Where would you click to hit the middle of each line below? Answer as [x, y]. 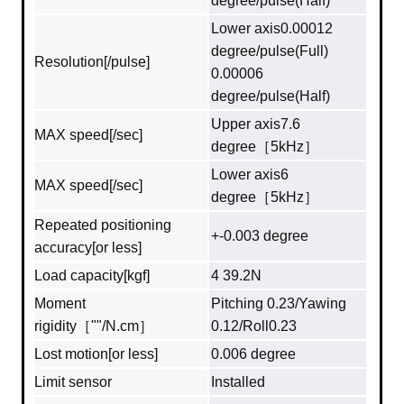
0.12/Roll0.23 [254, 326]
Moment [60, 304]
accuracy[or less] [88, 248]
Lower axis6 [250, 175]
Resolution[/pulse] [92, 62]
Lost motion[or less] [96, 354]
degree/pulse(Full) [270, 51]
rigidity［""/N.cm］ [94, 326]
